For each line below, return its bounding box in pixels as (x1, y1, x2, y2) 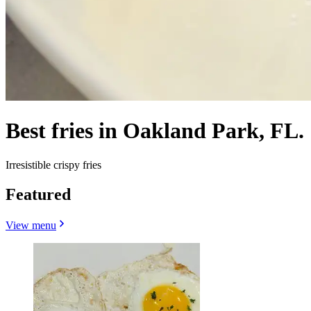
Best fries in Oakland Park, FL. (6, 118, 304, 144)
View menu (6, 219, 56, 231)
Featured (6, 185, 71, 203)
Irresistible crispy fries (6, 158, 101, 171)
